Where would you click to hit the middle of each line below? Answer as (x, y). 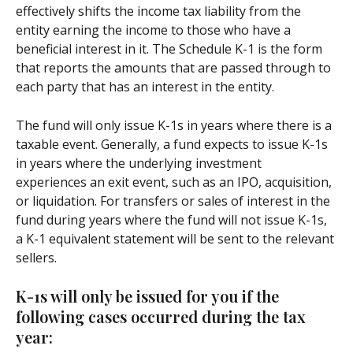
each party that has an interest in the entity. (145, 87)
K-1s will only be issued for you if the (149, 296)
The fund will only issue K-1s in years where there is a (175, 125)
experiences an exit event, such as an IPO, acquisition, (175, 182)
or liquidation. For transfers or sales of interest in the (175, 201)
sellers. (36, 257)
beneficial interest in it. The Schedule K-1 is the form (171, 49)
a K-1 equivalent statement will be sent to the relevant (176, 238)
